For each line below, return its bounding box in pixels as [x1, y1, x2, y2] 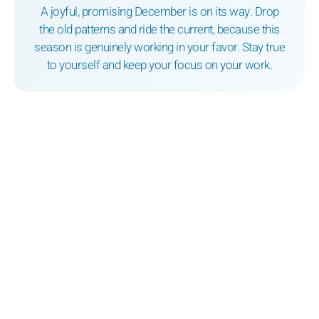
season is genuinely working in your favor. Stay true [34, 38, 285, 57]
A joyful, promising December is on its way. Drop [40, 3, 279, 21]
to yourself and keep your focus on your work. [46, 56, 273, 75]
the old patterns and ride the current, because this [39, 21, 280, 39]
